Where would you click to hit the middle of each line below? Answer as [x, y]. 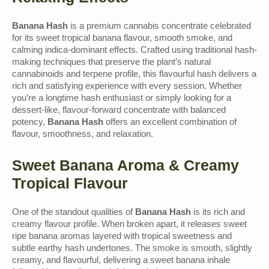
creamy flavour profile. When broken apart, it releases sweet [129, 225]
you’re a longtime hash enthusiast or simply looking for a [122, 99]
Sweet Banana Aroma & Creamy [125, 165]
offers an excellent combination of [170, 123]
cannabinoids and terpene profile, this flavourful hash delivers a [134, 75]
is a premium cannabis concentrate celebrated [159, 27]
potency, [30, 123]
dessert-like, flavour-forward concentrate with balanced [119, 111]
